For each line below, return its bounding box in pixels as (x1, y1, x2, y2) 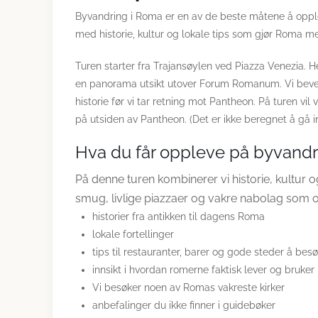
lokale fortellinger (92, 229, 174, 240)
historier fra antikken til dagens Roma (92, 211, 265, 222)
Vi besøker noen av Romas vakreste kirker (92, 282, 285, 293)
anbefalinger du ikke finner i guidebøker (92, 300, 275, 311)
